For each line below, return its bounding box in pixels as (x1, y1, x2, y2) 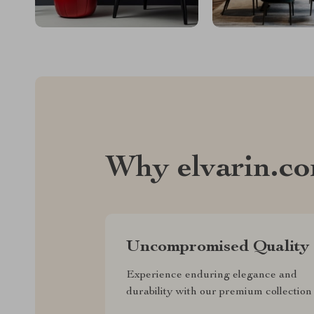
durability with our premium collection (126, 286, 312, 298)
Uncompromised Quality (126, 238, 309, 256)
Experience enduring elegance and (126, 269, 297, 281)
